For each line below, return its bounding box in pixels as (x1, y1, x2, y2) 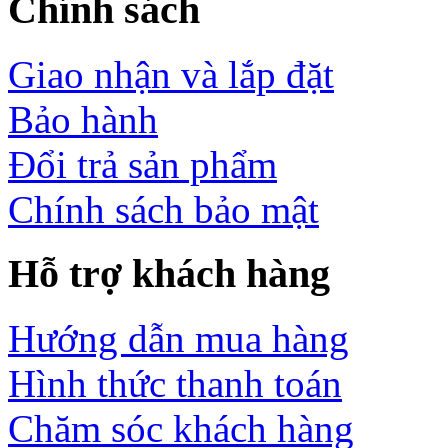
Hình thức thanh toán (8, 361, 342, 405)
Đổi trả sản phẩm (8, 142, 277, 186)
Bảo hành (8, 97, 158, 141)
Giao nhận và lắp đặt (8, 52, 334, 96)
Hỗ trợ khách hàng (8, 251, 330, 297)
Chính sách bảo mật (8, 187, 319, 231)
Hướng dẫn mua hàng (8, 316, 349, 360)
